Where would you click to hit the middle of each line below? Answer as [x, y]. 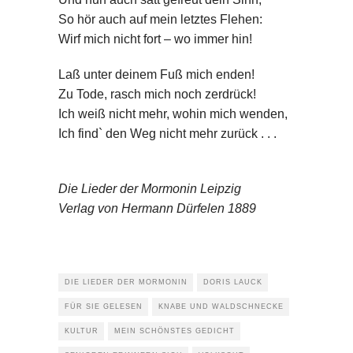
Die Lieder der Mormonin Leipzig [150, 189]
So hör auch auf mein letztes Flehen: [160, 20]
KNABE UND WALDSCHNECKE [221, 307]
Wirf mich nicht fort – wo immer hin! [155, 39]
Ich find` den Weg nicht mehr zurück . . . [167, 134]
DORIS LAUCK [233, 282]
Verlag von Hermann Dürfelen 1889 [157, 209]
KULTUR [82, 331]
